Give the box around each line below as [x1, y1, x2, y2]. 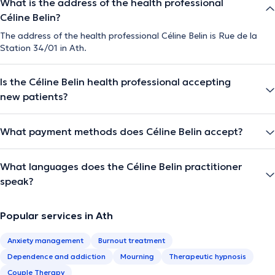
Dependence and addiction [7, 251, 106, 261]
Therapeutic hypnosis [169, 251, 246, 261]
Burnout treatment [98, 235, 165, 245]
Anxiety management [7, 235, 83, 245]
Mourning [120, 251, 154, 261]
